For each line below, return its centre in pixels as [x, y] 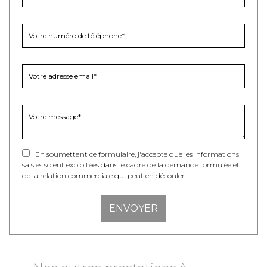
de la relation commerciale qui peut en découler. [104, 176]
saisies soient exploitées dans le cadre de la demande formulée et [131, 165]
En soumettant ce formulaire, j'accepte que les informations [134, 154]
